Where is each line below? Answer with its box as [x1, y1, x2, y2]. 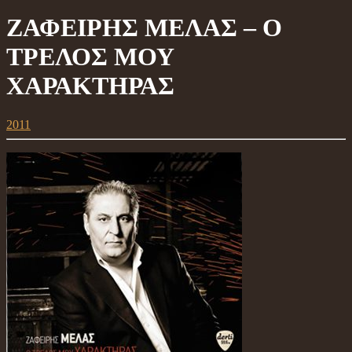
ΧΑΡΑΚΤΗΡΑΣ [6, 71, 174, 101]
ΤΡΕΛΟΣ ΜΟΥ [6, 42, 174, 71]
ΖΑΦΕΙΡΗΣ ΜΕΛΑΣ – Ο [6, 13, 282, 42]
